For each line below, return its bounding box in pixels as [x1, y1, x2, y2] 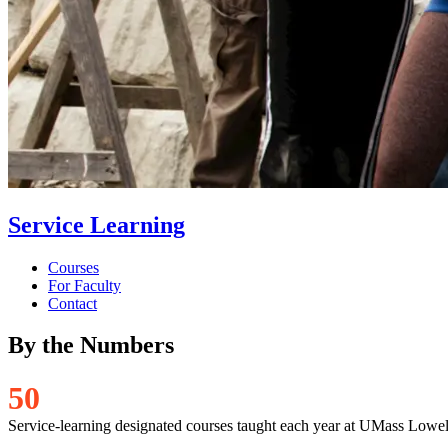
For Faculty [48, 276, 121, 294]
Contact [48, 294, 97, 312]
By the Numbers [8, 332, 174, 359]
